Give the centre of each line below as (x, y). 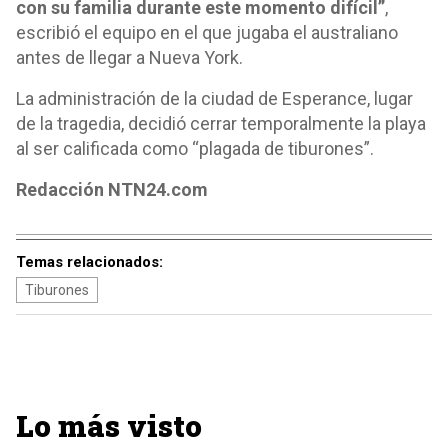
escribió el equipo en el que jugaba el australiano (207, 32)
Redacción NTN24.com (112, 189)
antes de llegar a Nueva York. (129, 57)
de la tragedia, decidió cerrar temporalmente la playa (221, 123)
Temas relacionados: (89, 262)
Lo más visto (109, 425)
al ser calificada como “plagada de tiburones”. (195, 148)
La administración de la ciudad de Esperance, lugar (214, 98)
